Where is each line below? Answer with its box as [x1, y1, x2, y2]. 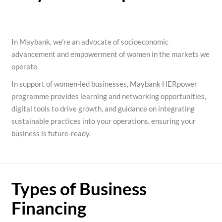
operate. [11, 62, 39, 71]
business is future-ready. [11, 129, 91, 138]
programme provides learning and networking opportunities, [11, 92, 206, 101]
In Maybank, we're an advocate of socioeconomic [11, 37, 168, 46]
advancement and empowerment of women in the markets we [11, 50, 210, 58]
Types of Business [11, 178, 147, 199]
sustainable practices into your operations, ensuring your [11, 116, 196, 125]
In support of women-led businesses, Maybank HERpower [11, 79, 197, 88]
